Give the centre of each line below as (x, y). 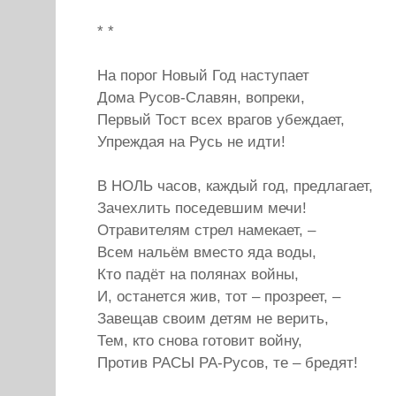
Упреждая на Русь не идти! (191, 142)
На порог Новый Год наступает (203, 76)
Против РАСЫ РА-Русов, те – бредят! (228, 363)
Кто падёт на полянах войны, (198, 274)
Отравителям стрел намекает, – (206, 230)
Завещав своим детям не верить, (213, 319)
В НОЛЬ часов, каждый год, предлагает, (235, 186)
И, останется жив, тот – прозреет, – (219, 297)
